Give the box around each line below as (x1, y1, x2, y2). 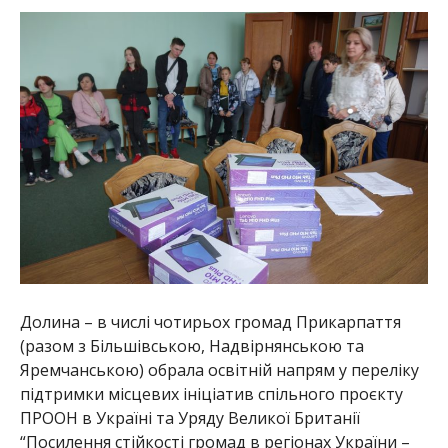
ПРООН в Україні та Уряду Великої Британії (19, 407, 360, 430)
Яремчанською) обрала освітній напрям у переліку (19, 359, 419, 382)
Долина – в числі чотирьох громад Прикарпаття (19, 311, 401, 334)
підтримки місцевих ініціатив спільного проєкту (19, 383, 403, 406)
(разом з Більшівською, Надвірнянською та (19, 335, 364, 358)
